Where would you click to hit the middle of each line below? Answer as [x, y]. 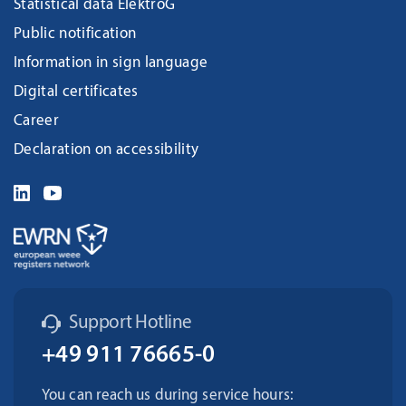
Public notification [75, 34]
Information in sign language [111, 63]
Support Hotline [130, 323]
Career [37, 121]
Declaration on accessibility [106, 150]
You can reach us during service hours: [168, 395]
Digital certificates [76, 92]
